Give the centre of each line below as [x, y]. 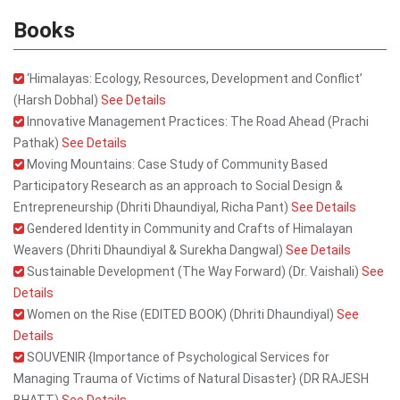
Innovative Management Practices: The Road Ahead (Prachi [196, 121]
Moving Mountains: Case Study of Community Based [176, 164]
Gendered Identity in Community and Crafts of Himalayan [188, 229]
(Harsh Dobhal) [57, 100]
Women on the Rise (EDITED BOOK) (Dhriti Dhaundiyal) [180, 314]
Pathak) [37, 143]
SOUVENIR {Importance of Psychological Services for [177, 357]
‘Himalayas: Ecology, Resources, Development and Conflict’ [193, 79]
